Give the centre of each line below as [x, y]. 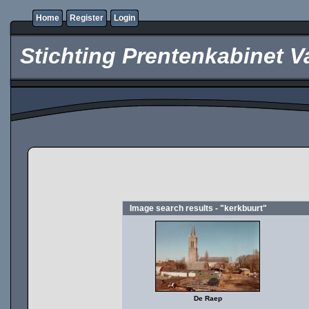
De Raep [208, 298]
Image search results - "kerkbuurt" [198, 208]
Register [87, 18]
